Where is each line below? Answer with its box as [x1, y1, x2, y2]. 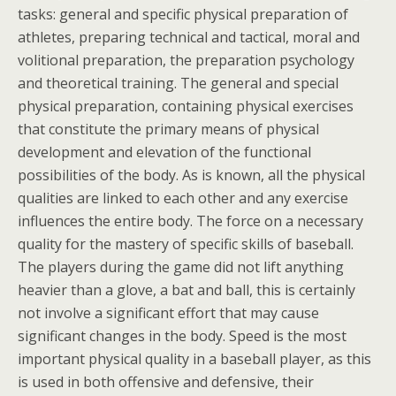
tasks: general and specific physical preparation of [18, 4, 348, 24]
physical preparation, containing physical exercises [18, 96, 354, 116]
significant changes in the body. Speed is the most [18, 326, 346, 346]
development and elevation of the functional [18, 142, 311, 162]
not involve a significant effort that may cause [18, 303, 319, 323]
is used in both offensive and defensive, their [18, 372, 314, 392]
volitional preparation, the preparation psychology [18, 50, 354, 70]
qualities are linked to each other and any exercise [18, 188, 348, 208]
